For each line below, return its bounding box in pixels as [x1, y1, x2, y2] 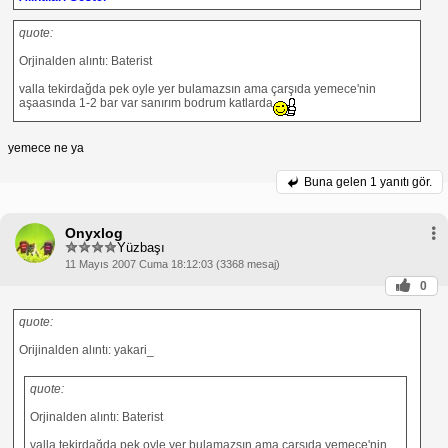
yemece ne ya [8, 140, 84, 155]
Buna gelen [304, 174, 370, 189]
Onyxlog [65, 224, 123, 241]
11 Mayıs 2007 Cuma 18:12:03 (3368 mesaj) [65, 257, 280, 270]
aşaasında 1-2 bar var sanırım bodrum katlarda [19, 95, 273, 110]
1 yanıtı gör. [370, 174, 432, 189]
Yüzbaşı [117, 240, 165, 256]
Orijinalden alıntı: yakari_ [19, 342, 154, 357]
